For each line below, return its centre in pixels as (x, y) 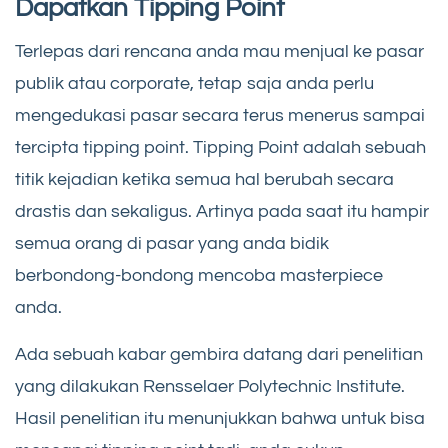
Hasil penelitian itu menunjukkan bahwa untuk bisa (220, 418)
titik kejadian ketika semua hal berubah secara (204, 179)
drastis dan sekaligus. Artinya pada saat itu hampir (222, 211)
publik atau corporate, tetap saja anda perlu (194, 83)
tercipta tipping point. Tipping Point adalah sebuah (220, 147)
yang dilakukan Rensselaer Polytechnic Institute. (210, 386)
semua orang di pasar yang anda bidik (172, 243)
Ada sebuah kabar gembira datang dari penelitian (219, 354)
